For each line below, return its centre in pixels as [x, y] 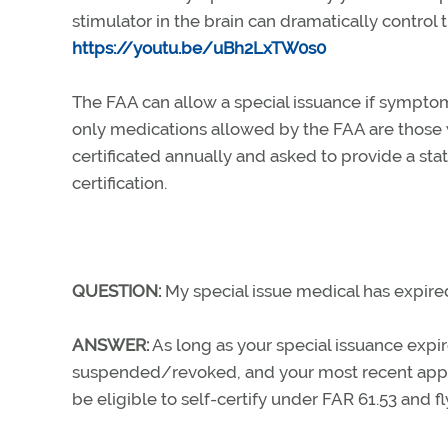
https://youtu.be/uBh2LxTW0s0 [199, 47]
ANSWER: [110, 344]
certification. [119, 182]
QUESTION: [116, 290]
